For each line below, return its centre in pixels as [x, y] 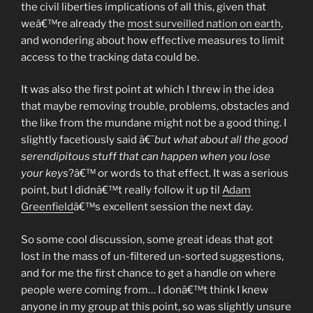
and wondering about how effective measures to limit [153, 40]
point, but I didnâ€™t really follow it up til [122, 190]
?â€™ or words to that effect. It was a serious [179, 174]
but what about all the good [221, 140]
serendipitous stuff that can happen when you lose [146, 157]
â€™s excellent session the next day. [163, 207]
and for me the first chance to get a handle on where [148, 273]
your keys [45, 174]
